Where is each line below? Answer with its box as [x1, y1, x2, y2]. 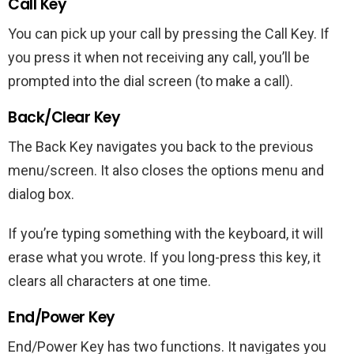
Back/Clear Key [8, 106, 121, 128]
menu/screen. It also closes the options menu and [8, 161, 324, 179]
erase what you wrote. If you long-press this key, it [8, 248, 321, 265]
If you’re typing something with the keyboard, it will [8, 224, 323, 242]
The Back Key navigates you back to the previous [8, 137, 314, 155]
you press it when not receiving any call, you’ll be [8, 48, 310, 66]
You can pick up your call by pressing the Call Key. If [8, 24, 330, 42]
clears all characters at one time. [8, 272, 211, 289]
